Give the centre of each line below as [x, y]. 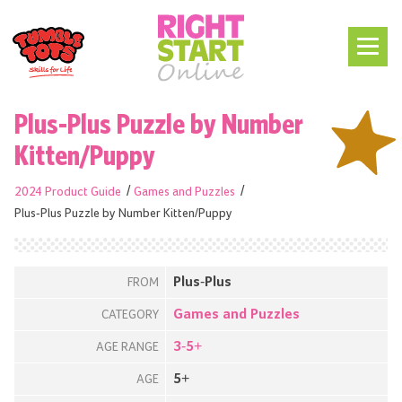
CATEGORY [130, 315]
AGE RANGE [127, 347]
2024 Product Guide [68, 192]
